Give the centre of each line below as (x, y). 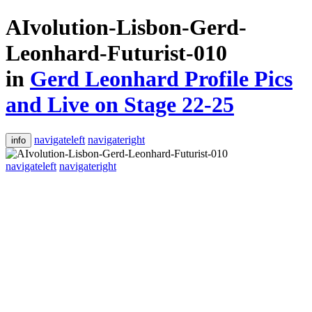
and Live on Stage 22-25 (120, 105)
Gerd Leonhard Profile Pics (161, 79)
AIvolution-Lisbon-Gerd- (126, 28)
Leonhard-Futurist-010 (116, 53)
